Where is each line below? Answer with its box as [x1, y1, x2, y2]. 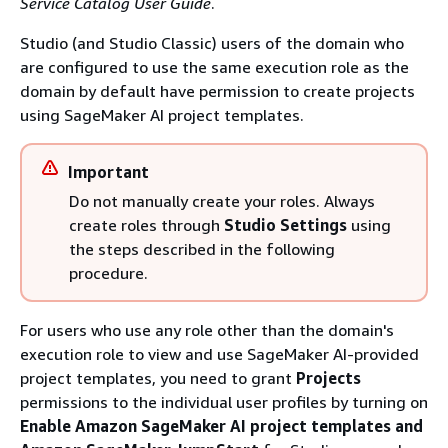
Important [68, 162, 149, 182]
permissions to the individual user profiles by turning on [20, 392, 428, 412]
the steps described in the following [69, 239, 335, 259]
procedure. [69, 263, 148, 283]
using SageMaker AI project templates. [20, 105, 304, 125]
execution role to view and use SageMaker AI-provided [20, 344, 419, 364]
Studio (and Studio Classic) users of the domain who [20, 33, 404, 53]
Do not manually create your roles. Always [69, 191, 375, 211]
